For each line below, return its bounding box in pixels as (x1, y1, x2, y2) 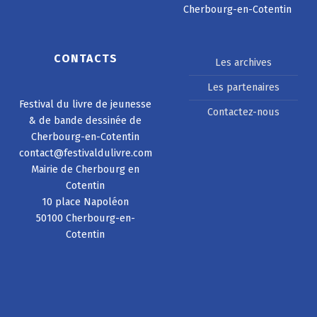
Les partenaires (207, 81, 279, 94)
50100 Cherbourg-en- (35, 211, 135, 224)
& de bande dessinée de (29, 113, 142, 127)
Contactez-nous (207, 105, 279, 119)
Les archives (214, 56, 272, 69)
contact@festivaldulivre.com (18, 146, 152, 159)
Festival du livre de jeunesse (19, 97, 152, 110)
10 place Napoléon (42, 195, 129, 208)
